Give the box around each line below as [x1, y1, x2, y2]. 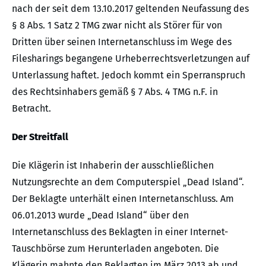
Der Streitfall [12, 131, 68, 142]
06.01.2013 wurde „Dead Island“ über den [12, 209, 189, 221]
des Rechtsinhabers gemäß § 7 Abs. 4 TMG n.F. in [12, 85, 218, 97]
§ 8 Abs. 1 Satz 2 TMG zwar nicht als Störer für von [12, 19, 222, 31]
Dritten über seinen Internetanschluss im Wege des [12, 36, 232, 47]
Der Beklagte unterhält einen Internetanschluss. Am [12, 192, 234, 204]
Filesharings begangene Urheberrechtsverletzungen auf [12, 52, 249, 64]
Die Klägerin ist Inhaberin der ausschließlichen [12, 159, 214, 171]
